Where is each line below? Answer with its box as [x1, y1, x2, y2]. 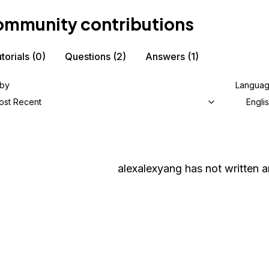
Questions [65, 50, 110, 62]
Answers [145, 50, 185, 62]
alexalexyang [117, 162, 182, 175]
